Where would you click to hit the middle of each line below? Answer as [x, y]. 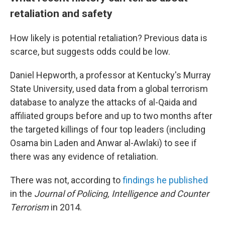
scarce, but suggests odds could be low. [90, 51]
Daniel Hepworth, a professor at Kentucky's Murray [110, 75]
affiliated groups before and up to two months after [111, 116]
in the [22, 194]
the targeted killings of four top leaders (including [108, 129]
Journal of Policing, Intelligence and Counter [122, 194]
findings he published [165, 180]
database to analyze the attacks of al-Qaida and [103, 102]
